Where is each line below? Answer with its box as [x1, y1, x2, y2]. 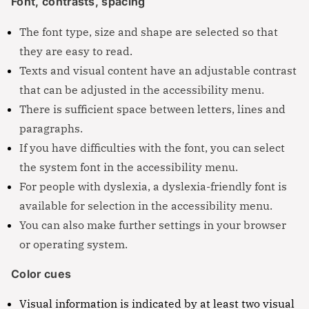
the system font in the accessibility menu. [19, 159, 238, 175]
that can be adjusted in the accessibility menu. [19, 82, 264, 98]
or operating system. [19, 237, 128, 252]
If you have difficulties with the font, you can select [19, 140, 285, 156]
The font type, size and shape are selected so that [19, 24, 278, 40]
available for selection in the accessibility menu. [19, 198, 272, 214]
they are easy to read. [19, 43, 132, 59]
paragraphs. [19, 121, 83, 137]
